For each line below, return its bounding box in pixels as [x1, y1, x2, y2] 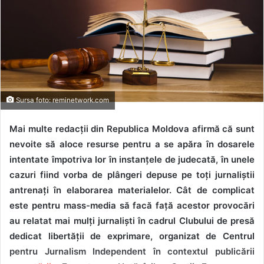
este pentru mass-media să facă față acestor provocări [9, 199, 255, 211]
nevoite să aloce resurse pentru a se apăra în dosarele [9, 138, 255, 150]
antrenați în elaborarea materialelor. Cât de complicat [9, 184, 255, 196]
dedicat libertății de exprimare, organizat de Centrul [9, 230, 255, 242]
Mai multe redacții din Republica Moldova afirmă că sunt [9, 123, 255, 134]
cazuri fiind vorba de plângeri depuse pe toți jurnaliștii [9, 169, 255, 180]
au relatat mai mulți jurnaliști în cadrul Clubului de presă [9, 214, 255, 226]
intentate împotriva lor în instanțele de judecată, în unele [9, 153, 255, 165]
